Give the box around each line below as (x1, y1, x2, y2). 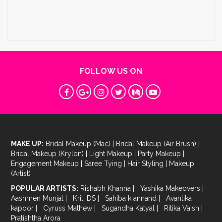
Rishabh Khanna (80, 184, 133, 193)
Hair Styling (127, 160, 166, 168)
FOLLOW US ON (80, 66, 142, 76)
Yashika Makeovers (140, 184, 203, 193)
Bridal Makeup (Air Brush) (116, 140, 199, 148)
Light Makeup (89, 150, 135, 158)
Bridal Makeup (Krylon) (11, 150, 86, 158)
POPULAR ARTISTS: (11, 184, 79, 193)
